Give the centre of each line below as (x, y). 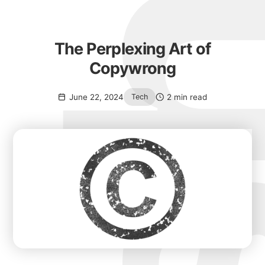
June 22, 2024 (96, 97)
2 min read (187, 97)
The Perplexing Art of (132, 49)
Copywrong (132, 68)
